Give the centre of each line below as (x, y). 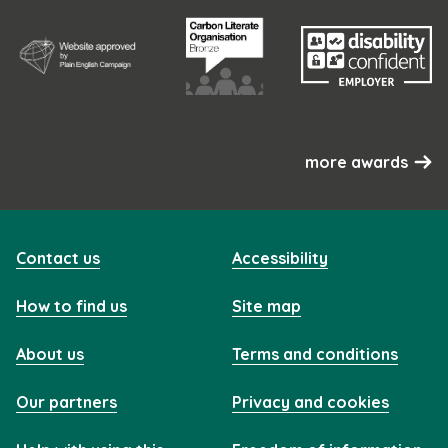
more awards (356, 161)
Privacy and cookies (310, 401)
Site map (266, 305)
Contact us (58, 257)
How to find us (71, 305)
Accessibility (280, 257)
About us (50, 353)
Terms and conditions (315, 353)
